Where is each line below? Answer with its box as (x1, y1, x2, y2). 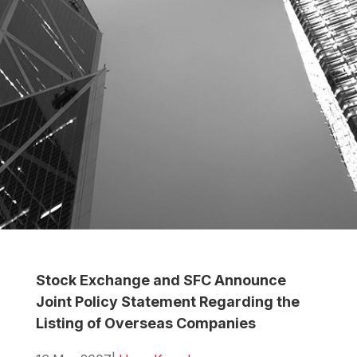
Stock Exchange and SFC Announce (35, 272, 286, 289)
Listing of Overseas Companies (35, 315, 256, 332)
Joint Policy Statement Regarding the (35, 293, 300, 311)
